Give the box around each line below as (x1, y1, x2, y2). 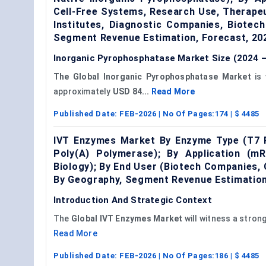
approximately (53, 86, 113, 96)
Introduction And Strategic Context (53, 194, 212, 205)
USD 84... (112, 86, 151, 96)
